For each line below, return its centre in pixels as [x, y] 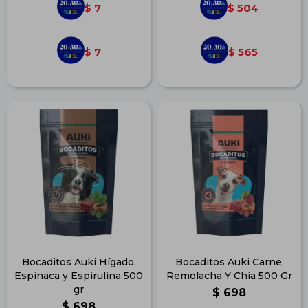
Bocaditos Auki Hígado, [79, 262]
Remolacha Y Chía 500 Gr [229, 276]
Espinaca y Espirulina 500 [79, 276]
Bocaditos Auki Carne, [229, 262]
